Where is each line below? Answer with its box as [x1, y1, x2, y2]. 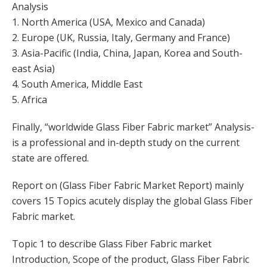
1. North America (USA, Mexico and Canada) [12, 15, 205, 29]
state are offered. [12, 151, 89, 164]
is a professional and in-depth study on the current [12, 136, 240, 149]
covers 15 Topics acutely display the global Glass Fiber [12, 194, 253, 207]
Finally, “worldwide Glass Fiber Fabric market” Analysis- [12, 120, 254, 133]
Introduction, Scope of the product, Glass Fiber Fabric [12, 253, 249, 266]
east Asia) [12, 62, 55, 75]
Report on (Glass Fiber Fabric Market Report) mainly [12, 179, 244, 192]
